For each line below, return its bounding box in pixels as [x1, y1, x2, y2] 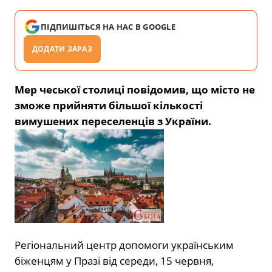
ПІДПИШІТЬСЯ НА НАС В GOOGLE [41, 21, 176, 33]
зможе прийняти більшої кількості [15, 98, 203, 113]
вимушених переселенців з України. [15, 114, 211, 129]
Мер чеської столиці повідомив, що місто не [15, 83, 255, 97]
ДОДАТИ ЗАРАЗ [32, 44, 92, 55]
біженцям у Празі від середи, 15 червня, [15, 253, 214, 268]
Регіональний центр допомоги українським [15, 237, 234, 252]
